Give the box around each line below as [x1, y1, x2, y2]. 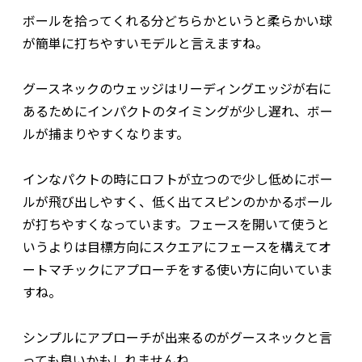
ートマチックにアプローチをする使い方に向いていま [23, 259, 333, 279]
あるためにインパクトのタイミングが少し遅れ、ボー [23, 100, 333, 120]
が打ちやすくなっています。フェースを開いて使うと [23, 213, 330, 234]
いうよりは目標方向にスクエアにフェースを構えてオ [23, 236, 331, 256]
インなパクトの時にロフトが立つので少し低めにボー [23, 168, 333, 188]
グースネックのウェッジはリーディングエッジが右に [23, 78, 331, 98]
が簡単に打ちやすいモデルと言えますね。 [23, 32, 268, 53]
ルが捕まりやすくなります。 [23, 123, 189, 143]
